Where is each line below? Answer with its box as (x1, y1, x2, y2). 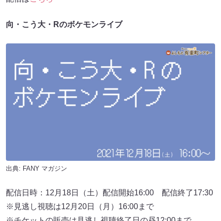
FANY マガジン (23, 165, 67, 173)
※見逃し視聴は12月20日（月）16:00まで (6, 202, 154, 211)
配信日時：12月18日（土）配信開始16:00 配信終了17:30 (6, 188, 213, 197)
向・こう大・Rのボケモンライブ (6, 20, 122, 29)
